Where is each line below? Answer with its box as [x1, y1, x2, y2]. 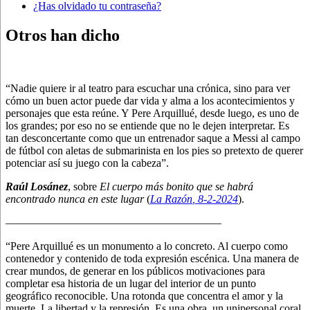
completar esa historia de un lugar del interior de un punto [6, 277, 256, 289]
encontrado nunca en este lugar [6, 192, 144, 205]
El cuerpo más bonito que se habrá [100, 180, 253, 192]
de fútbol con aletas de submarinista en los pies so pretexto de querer [6, 144, 303, 156]
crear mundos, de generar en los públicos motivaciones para [6, 264, 265, 277]
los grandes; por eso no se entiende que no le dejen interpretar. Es [6, 119, 289, 131]
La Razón [150, 192, 192, 205]
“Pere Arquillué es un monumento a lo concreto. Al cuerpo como [6, 239, 288, 252]
